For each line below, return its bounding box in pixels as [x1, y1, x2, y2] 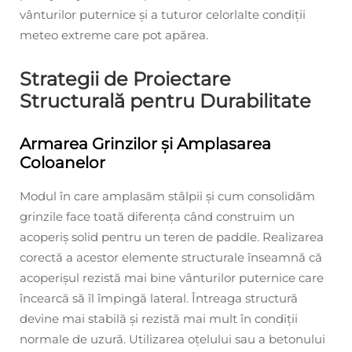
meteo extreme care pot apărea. [20, 27, 208, 42]
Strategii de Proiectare [20, 67, 231, 90]
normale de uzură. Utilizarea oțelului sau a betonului [20, 331, 325, 346]
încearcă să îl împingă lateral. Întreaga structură [20, 290, 298, 306]
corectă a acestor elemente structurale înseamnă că [20, 249, 322, 265]
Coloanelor [20, 152, 105, 172]
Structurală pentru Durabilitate [20, 89, 311, 112]
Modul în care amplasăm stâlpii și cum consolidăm [20, 188, 315, 203]
